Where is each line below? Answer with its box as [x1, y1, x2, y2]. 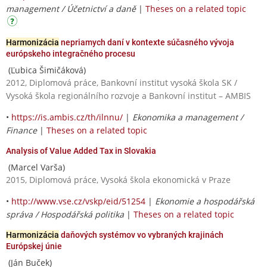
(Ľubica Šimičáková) [6, 64, 86, 76]
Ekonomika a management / [132, 111, 243, 123]
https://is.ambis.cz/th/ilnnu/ [11, 111, 123, 123]
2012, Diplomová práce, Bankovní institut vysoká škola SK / [6, 76, 237, 88]
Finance [6, 124, 37, 136]
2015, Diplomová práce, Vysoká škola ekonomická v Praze [6, 173, 231, 185]
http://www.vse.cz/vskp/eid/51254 [11, 195, 145, 207]
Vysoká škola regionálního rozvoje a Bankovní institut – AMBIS [6, 89, 251, 101]
